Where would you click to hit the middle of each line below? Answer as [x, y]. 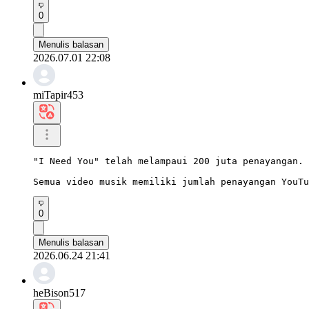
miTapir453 [58, 94]
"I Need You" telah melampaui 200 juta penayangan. [168, 161]
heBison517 [59, 292]
